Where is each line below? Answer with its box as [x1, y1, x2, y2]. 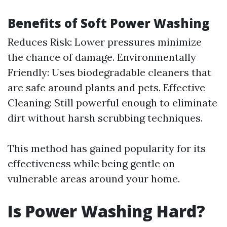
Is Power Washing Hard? [8, 200, 205, 222]
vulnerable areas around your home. [8, 172, 180, 185]
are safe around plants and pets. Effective [8, 81, 205, 94]
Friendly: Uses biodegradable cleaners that [8, 66, 211, 79]
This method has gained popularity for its [8, 142, 206, 155]
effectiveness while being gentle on [8, 157, 175, 170]
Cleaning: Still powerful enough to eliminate [8, 96, 217, 109]
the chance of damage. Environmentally [8, 51, 196, 63]
